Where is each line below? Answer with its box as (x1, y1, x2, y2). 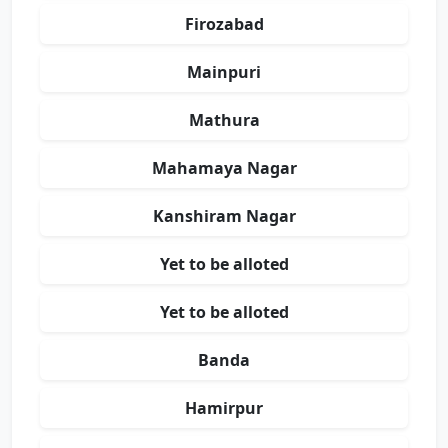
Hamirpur (185, 397, 263, 419)
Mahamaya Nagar (151, 157, 297, 179)
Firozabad (184, 13, 264, 35)
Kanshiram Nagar (152, 205, 296, 227)
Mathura (188, 109, 260, 131)
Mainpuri (187, 61, 261, 83)
